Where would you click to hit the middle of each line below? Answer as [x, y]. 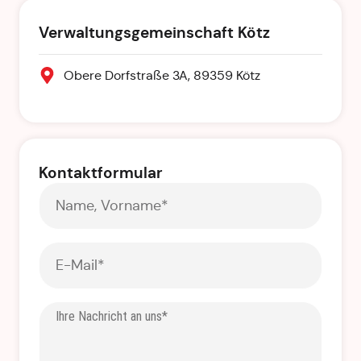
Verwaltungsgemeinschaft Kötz [154, 32]
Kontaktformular [101, 172]
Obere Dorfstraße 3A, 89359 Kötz [162, 75]
